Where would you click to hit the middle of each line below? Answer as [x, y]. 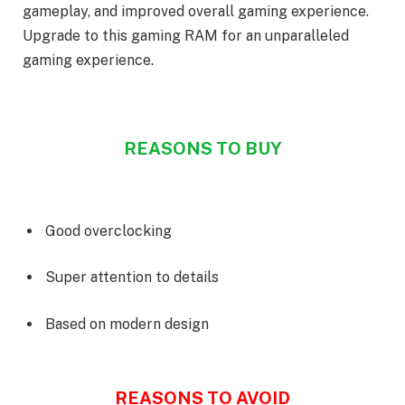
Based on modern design [127, 324]
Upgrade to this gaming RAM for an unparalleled [186, 35]
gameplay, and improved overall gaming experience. [196, 11]
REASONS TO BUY [202, 149]
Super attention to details [132, 278]
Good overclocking [108, 231]
